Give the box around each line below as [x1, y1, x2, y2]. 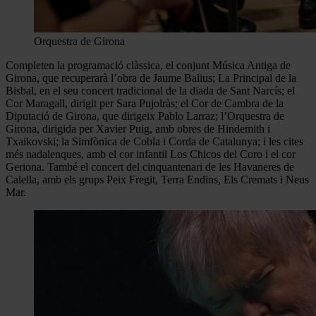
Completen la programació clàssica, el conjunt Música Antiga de [6, 59, 291, 71]
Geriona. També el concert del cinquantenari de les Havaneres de [6, 160, 294, 173]
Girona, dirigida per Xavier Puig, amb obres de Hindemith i [6, 122, 270, 135]
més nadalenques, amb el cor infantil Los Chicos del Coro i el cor [6, 147, 296, 160]
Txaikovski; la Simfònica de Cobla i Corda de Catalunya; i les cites [6, 135, 303, 147]
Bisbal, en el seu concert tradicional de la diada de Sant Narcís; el [6, 84, 295, 97]
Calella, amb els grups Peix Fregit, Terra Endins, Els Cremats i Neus [6, 173, 309, 186]
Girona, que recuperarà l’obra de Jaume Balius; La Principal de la [6, 71, 296, 84]
